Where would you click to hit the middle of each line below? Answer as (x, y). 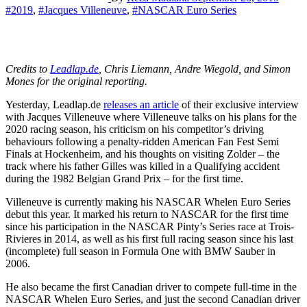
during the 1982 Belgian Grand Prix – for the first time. (124, 178)
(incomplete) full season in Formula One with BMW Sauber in (140, 251)
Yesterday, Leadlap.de (54, 104)
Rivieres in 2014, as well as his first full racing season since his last (149, 238)
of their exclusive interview (239, 104)
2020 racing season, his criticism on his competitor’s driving (135, 129)
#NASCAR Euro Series (184, 10)
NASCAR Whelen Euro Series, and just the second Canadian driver (153, 299)
